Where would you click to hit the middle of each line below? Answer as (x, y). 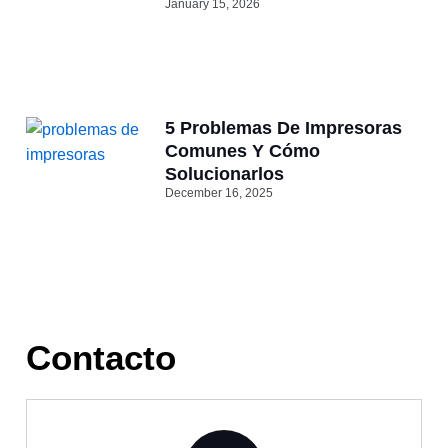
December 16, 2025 (218, 192)
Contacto (101, 358)
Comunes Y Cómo (242, 150)
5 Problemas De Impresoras (283, 127)
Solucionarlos (224, 173)
